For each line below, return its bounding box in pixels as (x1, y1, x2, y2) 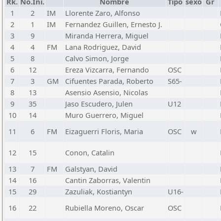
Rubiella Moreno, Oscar (65, 203, 144, 213)
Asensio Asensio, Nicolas (65, 87, 148, 97)
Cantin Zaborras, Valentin (65, 175, 150, 185)
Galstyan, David (65, 164, 117, 174)
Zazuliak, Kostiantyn (65, 186, 132, 196)
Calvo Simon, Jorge (65, 53, 129, 63)
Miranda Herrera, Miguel (65, 31, 148, 40)
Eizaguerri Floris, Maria (65, 126, 143, 136)
